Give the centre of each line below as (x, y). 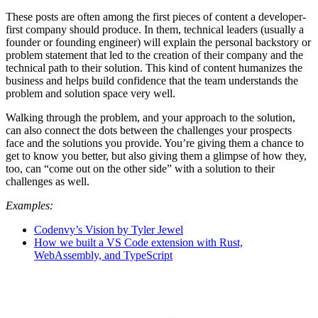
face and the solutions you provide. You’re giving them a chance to (155, 143)
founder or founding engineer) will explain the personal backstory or (158, 42)
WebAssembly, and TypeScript (103, 255)
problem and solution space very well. (91, 93)
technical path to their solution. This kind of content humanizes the (154, 67)
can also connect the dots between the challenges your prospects (149, 130)
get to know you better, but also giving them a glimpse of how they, (156, 155)
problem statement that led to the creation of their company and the (154, 55)
